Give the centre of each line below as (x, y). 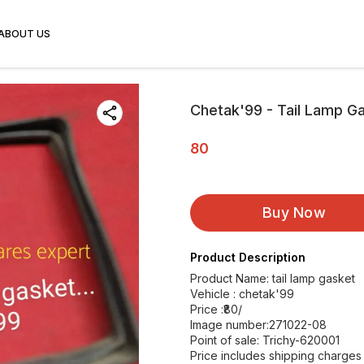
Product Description (248, 257)
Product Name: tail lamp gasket (273, 278)
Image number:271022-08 (258, 325)
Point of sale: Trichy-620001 (265, 340)
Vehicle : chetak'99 (242, 294)
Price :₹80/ (216, 309)
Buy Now (294, 212)
